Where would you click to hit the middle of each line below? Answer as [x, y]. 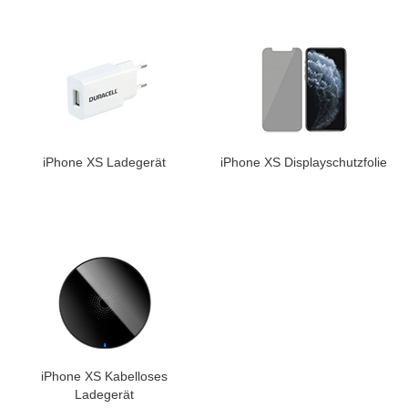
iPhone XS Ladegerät [104, 162]
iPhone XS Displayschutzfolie [304, 162]
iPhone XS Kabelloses [104, 376]
